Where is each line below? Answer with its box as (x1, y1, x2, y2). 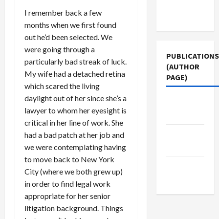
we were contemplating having (24, 142, 126, 152)
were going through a (24, 44, 95, 54)
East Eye (166, 109, 197, 119)
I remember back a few (24, 8, 102, 17)
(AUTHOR (166, 62, 199, 71)
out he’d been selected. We (24, 32, 112, 42)
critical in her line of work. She (24, 118, 123, 127)
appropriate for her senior (24, 191, 110, 200)
